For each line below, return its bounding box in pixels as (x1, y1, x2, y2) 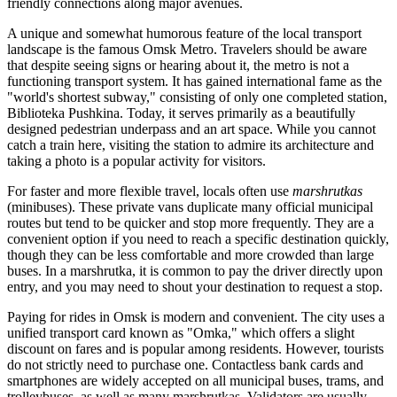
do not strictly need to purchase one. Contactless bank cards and (7, 357, 363, 373)
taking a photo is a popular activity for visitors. (7, 153, 266, 169)
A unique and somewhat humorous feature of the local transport (7, 26, 362, 42)
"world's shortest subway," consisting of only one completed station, (7, 90, 387, 105)
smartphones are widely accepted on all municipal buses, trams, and (7, 373, 384, 389)
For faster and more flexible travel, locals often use (7, 183, 292, 199)
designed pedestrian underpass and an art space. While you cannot (7, 121, 376, 137)
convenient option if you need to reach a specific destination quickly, (7, 231, 389, 247)
